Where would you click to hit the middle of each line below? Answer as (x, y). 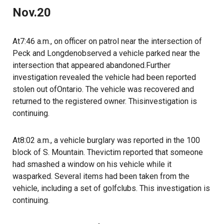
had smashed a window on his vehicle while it (92, 164)
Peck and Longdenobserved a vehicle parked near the (106, 53)
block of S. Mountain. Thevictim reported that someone (108, 152)
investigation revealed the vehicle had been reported (104, 77)
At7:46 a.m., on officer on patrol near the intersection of (107, 41)
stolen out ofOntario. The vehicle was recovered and (103, 89)
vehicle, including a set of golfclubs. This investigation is (111, 188)
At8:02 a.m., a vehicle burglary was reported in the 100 (106, 140)
